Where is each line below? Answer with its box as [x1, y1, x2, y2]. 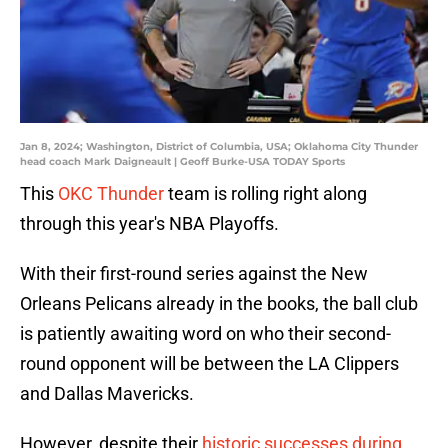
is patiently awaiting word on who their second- [20, 323, 391, 345]
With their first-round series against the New [20, 263, 368, 285]
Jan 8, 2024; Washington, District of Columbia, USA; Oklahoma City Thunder [20, 140, 418, 154]
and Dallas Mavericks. [20, 383, 194, 405]
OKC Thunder [58, 183, 164, 205]
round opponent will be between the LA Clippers [20, 353, 399, 375]
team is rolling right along [164, 183, 367, 205]
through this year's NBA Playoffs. [20, 213, 279, 235]
